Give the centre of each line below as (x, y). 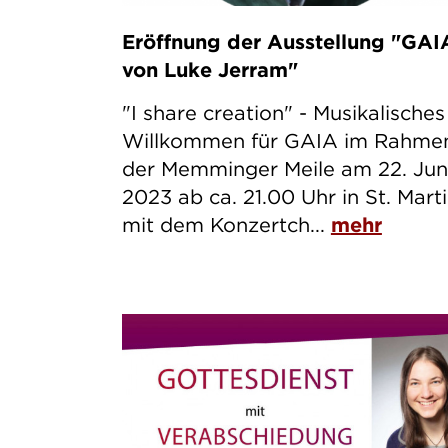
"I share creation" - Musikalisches (283, 113)
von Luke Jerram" (209, 70)
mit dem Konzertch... (226, 225)
